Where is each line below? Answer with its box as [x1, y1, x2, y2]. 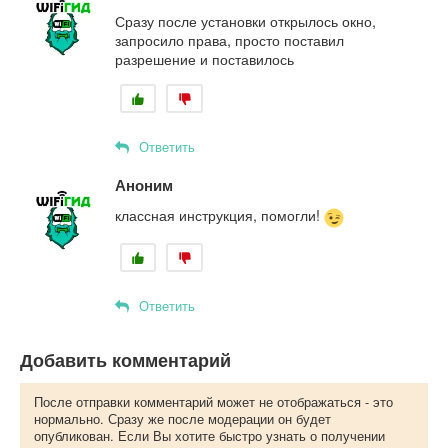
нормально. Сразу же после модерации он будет [34, 409, 331, 429]
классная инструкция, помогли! [115, 205, 324, 226]
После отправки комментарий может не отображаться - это [34, 392, 393, 412]
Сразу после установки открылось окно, [115, 11, 376, 32]
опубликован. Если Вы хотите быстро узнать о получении [34, 426, 385, 446]
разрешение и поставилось [115, 49, 294, 70]
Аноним [115, 174, 173, 197]
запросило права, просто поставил [115, 30, 344, 51]
